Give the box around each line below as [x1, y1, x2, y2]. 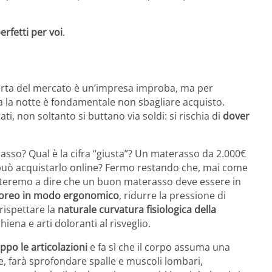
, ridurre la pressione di [119, 189, 226, 203]
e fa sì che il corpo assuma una [87, 240, 230, 254]
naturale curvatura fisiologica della [58, 203, 216, 217]
